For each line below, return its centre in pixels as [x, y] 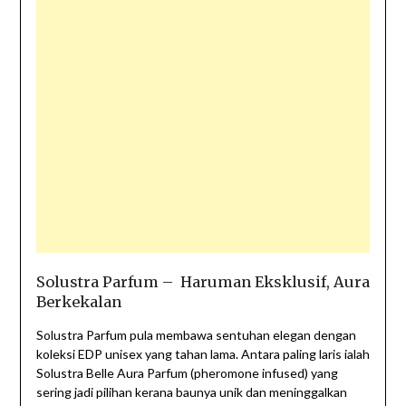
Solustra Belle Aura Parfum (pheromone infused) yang [187, 373]
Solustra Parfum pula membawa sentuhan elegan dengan [196, 335]
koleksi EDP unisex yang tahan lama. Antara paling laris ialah [203, 354]
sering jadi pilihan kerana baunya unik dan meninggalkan [191, 392]
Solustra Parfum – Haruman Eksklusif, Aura [203, 282]
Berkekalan [78, 302]
